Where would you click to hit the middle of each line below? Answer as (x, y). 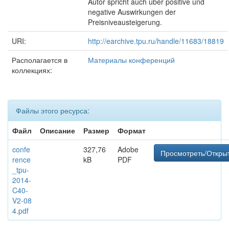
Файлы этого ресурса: (53, 110)
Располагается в (40, 60)
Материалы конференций (131, 60)
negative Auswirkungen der (132, 12)
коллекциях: (32, 70)
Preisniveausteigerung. (125, 22)
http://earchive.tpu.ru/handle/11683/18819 (156, 41)
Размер (96, 130)
